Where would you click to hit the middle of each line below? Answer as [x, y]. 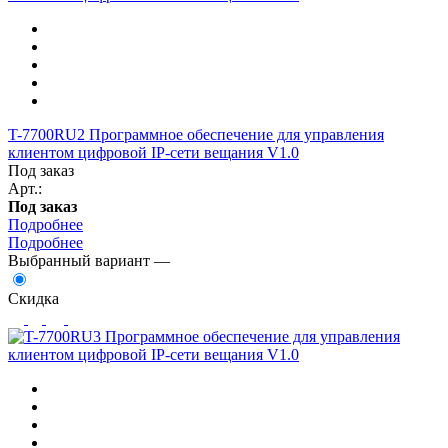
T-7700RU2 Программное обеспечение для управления [196, 134]
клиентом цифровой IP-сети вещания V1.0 [153, 152]
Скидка [33, 298]
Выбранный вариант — [89, 260]
